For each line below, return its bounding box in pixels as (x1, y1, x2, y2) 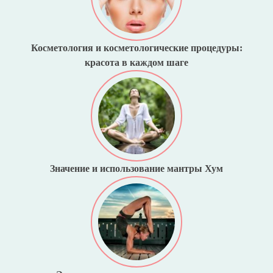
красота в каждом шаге (85, 57, 188, 68)
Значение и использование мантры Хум (50, 163, 223, 174)
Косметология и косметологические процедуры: (30, 43, 243, 54)
